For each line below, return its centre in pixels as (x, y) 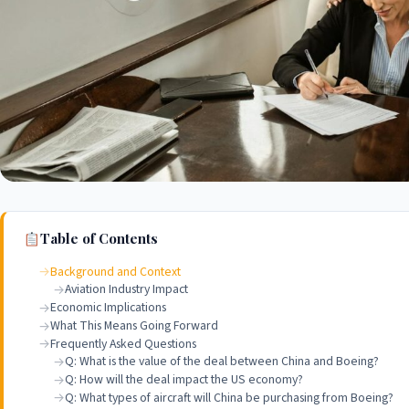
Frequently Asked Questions (124, 344)
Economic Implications (109, 308)
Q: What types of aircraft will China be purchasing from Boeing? (230, 398)
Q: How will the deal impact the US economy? (184, 379)
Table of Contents (99, 239)
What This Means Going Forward (135, 325)
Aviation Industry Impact (127, 290)
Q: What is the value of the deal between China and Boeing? (222, 362)
